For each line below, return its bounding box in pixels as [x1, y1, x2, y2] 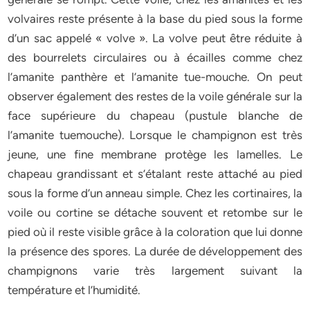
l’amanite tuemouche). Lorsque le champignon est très [8, 128, 302, 142]
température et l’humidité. [8, 283, 144, 297]
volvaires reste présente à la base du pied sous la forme [8, 12, 302, 26]
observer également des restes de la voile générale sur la [8, 89, 302, 103]
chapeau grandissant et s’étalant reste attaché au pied [8, 167, 302, 181]
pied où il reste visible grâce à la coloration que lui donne [8, 225, 302, 239]
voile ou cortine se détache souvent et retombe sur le [8, 206, 302, 219]
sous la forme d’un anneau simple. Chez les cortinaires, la [8, 186, 302, 200]
